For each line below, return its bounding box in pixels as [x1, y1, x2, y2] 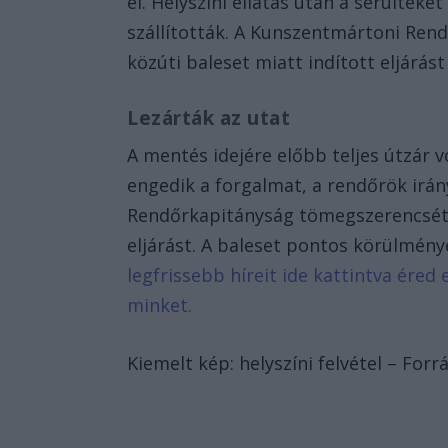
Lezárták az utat [127, 104, 291, 131]
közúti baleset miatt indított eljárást [127, 49, 446, 74]
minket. [127, 292, 193, 317]
